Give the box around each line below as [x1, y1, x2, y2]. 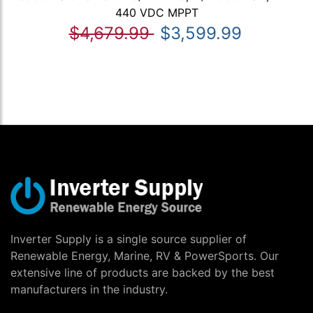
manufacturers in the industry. [10, 282, 168, 297]
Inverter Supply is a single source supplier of [10, 232, 247, 247]
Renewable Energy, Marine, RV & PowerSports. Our [10, 249, 279, 263]
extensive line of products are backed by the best [10, 265, 275, 280]
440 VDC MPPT [115, 6, 198, 20]
